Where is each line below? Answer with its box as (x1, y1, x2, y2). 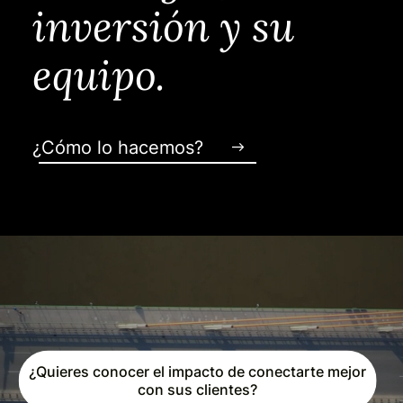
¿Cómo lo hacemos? (32, 135, 203, 158)
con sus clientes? (138, 381, 258, 399)
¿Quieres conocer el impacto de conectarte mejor (29, 363, 367, 381)
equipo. (32, 48, 166, 102)
